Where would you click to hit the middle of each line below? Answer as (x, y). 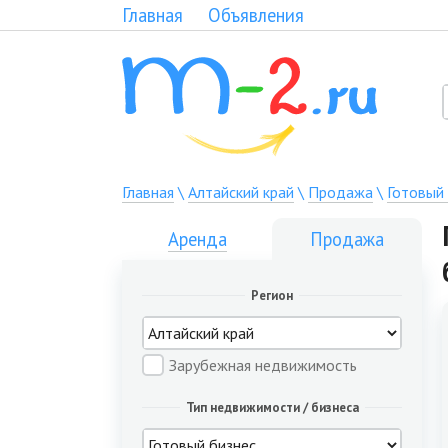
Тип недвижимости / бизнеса (272, 407)
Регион (272, 295)
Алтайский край (241, 192)
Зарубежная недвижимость (263, 365)
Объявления (256, 15)
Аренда (197, 239)
